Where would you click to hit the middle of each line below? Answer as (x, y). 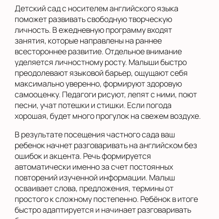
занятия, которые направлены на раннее (88, 41)
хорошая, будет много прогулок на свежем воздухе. (108, 116)
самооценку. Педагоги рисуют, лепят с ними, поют (106, 94)
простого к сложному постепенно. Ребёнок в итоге (106, 199)
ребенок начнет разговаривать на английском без (106, 145)
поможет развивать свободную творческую (93, 19)
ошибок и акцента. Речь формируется (83, 156)
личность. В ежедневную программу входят (93, 30)
